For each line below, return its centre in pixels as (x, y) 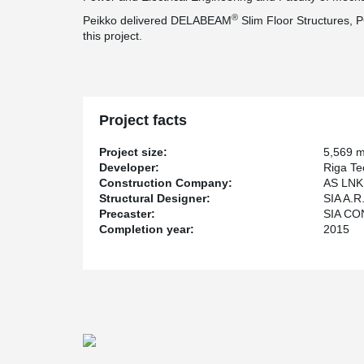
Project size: (133, 152)
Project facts (143, 120)
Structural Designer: (155, 198)
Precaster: (127, 214)
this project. (113, 36)
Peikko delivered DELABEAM (157, 20)
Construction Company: (166, 183)
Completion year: (147, 229)
